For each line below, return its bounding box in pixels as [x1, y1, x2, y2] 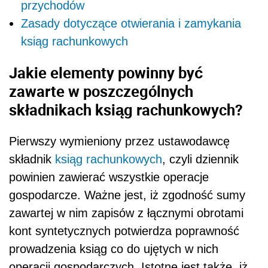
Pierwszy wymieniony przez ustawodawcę [9, 134, 230, 148]
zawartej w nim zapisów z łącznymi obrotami [9, 206, 243, 220]
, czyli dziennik [162, 152, 239, 166]
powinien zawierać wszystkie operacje [9, 170, 209, 184]
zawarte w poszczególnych [9, 80, 193, 101]
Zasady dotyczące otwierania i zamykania [21, 17, 241, 31]
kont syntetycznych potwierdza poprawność [9, 224, 239, 237]
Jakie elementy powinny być [9, 62, 203, 83]
